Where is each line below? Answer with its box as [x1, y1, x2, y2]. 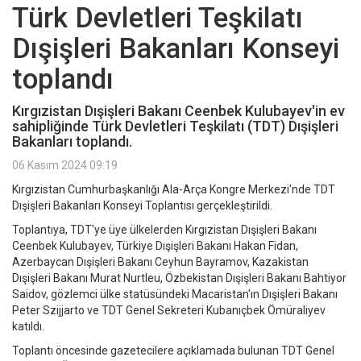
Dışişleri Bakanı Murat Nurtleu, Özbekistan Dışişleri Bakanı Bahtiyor [12, 272, 346, 285]
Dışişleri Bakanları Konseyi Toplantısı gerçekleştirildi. [12, 199, 272, 213]
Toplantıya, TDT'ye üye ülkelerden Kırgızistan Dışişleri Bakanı [12, 223, 317, 237]
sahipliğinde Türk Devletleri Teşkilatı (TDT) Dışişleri [12, 118, 338, 135]
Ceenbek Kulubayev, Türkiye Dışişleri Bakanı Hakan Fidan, [12, 239, 298, 253]
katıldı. [12, 320, 44, 334]
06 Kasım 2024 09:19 [12, 159, 118, 172]
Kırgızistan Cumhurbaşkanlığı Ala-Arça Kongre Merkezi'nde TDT [12, 183, 335, 197]
